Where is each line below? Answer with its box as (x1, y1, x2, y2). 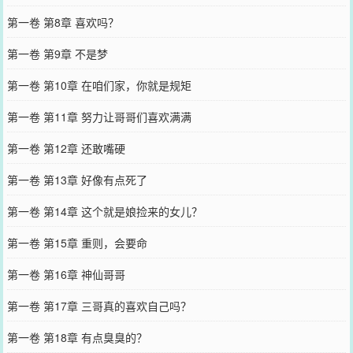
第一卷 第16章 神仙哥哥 (6, 266, 125, 282)
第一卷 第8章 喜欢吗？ (6, 13, 119, 30)
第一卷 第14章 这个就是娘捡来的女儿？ (6, 203, 203, 219)
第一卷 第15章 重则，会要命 (6, 234, 147, 251)
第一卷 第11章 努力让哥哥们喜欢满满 (6, 108, 191, 124)
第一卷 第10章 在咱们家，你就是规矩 (6, 76, 191, 93)
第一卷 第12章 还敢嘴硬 (6, 139, 125, 156)
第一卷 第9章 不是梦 (6, 45, 108, 61)
